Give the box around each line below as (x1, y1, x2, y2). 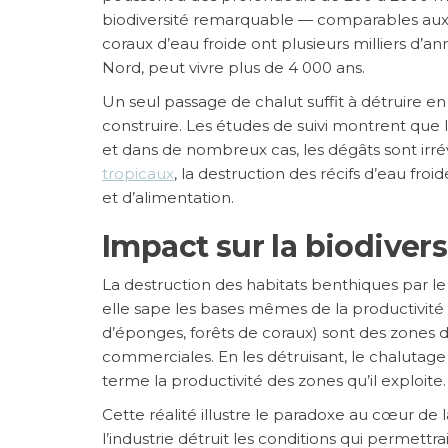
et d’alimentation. (102, 187, 234, 207)
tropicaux (102, 163, 174, 183)
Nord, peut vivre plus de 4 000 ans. (102, 57, 365, 77)
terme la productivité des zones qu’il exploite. (102, 370, 446, 390)
